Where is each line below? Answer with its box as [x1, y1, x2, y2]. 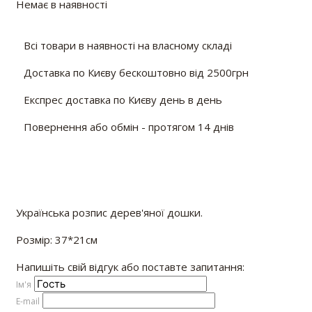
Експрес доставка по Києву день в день [23, 93, 222, 107]
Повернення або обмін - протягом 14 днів [23, 120, 234, 134]
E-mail [15, 295, 40, 308]
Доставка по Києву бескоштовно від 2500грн [23, 65, 249, 80]
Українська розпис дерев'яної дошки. [15, 205, 203, 220]
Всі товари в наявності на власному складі [23, 38, 232, 53]
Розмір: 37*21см [15, 233, 97, 247]
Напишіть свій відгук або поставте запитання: [15, 260, 244, 274]
